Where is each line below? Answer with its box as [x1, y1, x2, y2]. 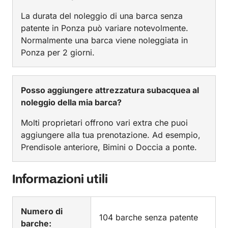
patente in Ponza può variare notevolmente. [21, 23, 188, 33]
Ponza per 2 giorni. [21, 47, 95, 58]
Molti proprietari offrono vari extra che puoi [21, 118, 188, 128]
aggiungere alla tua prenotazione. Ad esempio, [21, 130, 201, 140]
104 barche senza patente [99, 212, 198, 222]
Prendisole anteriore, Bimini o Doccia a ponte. [21, 142, 197, 152]
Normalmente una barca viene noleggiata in [21, 35, 188, 45]
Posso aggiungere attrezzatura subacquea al [21, 85, 199, 95]
